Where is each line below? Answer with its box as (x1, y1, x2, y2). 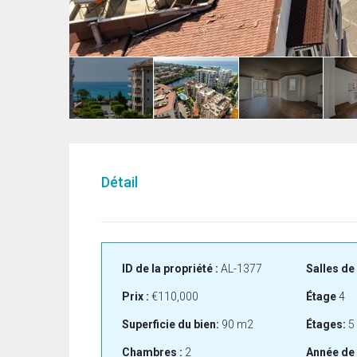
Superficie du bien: (122, 318, 219, 331)
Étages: (305, 318, 346, 331)
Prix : (122, 290, 149, 304)
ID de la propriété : (122, 262, 218, 276)
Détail (101, 174, 138, 191)
